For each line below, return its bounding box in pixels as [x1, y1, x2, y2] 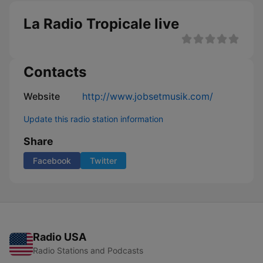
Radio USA [33, 231, 86, 243]
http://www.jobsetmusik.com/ [82, 90, 213, 102]
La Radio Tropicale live [23, 15, 179, 32]
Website [23, 90, 60, 102]
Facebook [33, 156, 71, 166]
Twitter [90, 156, 117, 166]
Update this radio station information [23, 114, 163, 124]
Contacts [23, 63, 86, 80]
